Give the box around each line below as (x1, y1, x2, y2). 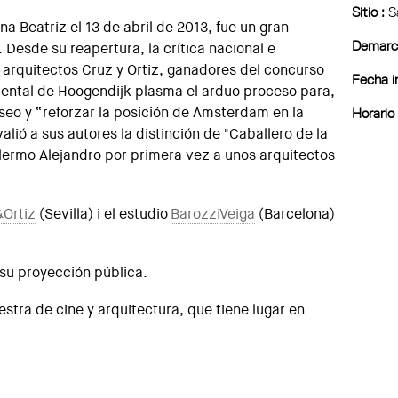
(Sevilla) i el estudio (36, 204, 171, 223)
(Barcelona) (255, 204, 336, 223)
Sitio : (352, 2, 386, 21)
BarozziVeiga (171, 204, 256, 223)
